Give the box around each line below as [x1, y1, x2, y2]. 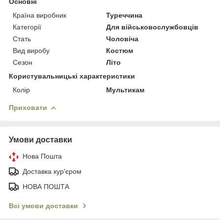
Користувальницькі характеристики [9, 72, 135, 80]
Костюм [106, 46, 134, 55]
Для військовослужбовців [106, 23, 199, 31]
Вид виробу [13, 46, 50, 55]
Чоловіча [106, 34, 139, 43]
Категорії [13, 23, 41, 31]
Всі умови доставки [9, 201, 78, 210]
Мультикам [106, 85, 145, 94]
